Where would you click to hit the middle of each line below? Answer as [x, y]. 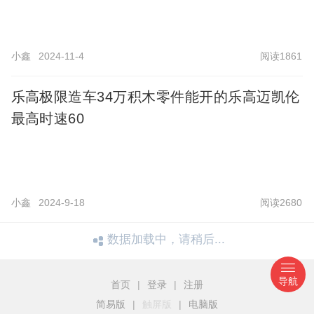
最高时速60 [48, 119]
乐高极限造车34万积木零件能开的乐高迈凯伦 [155, 97]
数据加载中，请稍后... [166, 240]
